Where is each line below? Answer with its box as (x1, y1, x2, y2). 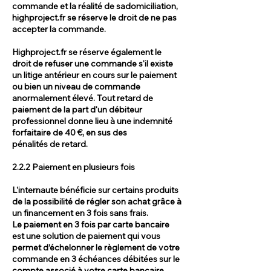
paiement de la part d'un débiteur (12, 103, 142, 115)
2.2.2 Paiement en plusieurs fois (12, 161, 135, 172)
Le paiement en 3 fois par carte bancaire (12, 218, 169, 230)
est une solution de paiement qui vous (12, 230, 160, 241)
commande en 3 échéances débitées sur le (12, 253, 180, 264)
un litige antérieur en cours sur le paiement (12, 69, 177, 80)
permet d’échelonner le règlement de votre (12, 241, 180, 253)
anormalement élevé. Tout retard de (12, 92, 153, 103)
